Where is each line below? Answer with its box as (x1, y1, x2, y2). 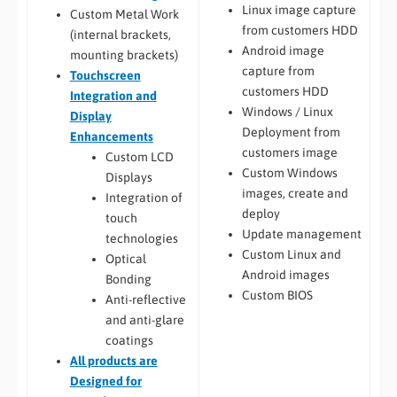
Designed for (69, 373, 142, 388)
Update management (241, 227, 362, 242)
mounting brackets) (69, 47, 178, 62)
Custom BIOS (241, 288, 313, 303)
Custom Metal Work (69, 6, 179, 21)
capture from (241, 64, 315, 79)
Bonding (105, 271, 152, 286)
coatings (105, 332, 153, 347)
